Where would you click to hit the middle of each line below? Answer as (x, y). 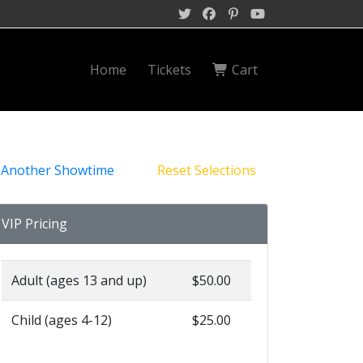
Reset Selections (205, 171)
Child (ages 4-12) (62, 320)
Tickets (169, 70)
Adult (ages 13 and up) (79, 281)
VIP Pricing (34, 224)
